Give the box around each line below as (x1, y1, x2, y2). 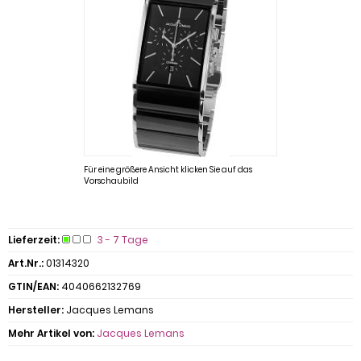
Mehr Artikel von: (8, 326, 94, 340)
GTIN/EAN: (8, 280, 59, 293)
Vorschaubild (84, 175, 139, 187)
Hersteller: (8, 303, 64, 317)
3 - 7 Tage (98, 233, 148, 247)
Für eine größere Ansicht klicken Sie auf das (84, 164, 252, 176)
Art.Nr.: (8, 256, 44, 270)
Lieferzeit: (8, 233, 60, 247)
